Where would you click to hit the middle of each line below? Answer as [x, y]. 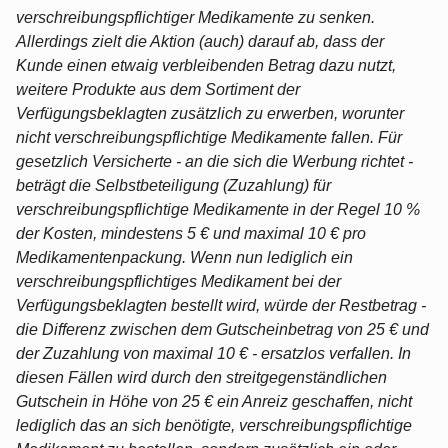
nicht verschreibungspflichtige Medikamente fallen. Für [209, 137]
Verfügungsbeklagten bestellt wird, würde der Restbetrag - [221, 305]
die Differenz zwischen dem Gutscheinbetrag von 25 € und [222, 329]
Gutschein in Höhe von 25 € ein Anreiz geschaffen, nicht [214, 401]
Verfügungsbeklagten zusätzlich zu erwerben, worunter [210, 113]
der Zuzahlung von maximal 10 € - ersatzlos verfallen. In [213, 353]
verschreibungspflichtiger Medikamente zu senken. [195, 17]
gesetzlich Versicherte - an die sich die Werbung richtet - [214, 161]
